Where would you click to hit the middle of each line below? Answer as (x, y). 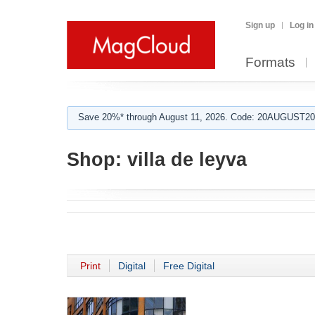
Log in (302, 25)
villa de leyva (184, 160)
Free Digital (189, 266)
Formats (270, 62)
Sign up (260, 25)
